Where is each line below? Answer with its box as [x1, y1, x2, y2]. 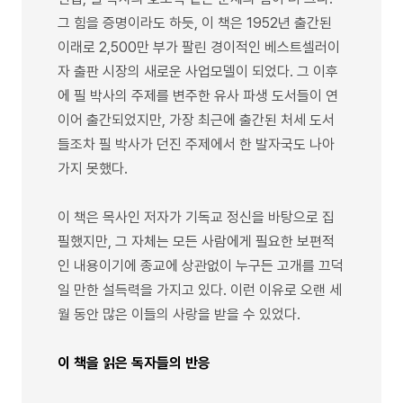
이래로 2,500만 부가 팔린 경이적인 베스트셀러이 [58, 38, 340, 56]
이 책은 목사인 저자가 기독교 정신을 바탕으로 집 [58, 208, 335, 226]
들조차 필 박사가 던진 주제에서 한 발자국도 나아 [58, 135, 335, 153]
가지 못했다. [58, 159, 128, 177]
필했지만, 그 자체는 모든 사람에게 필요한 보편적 [58, 232, 335, 250]
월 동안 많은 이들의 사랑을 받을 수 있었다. [58, 305, 300, 323]
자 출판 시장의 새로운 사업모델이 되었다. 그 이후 [58, 62, 338, 80]
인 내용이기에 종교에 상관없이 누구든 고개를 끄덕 [58, 256, 344, 274]
